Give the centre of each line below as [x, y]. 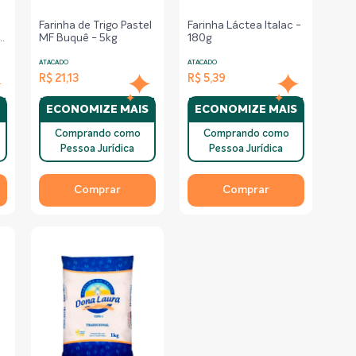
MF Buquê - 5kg [78, 38]
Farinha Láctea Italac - [245, 25]
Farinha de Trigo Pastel [96, 25]
